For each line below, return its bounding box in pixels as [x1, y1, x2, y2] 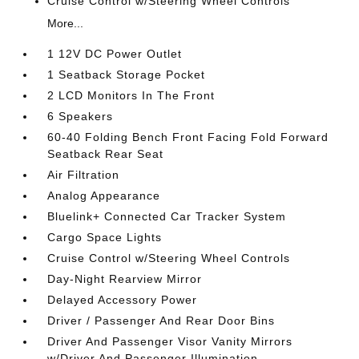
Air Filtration [47, 168, 120, 181]
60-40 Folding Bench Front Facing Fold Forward [47, 131, 329, 143]
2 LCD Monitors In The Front [47, 89, 216, 102]
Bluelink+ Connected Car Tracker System [47, 210, 287, 223]
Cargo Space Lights [47, 231, 163, 244]
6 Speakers [47, 110, 114, 123]
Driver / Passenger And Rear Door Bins [47, 314, 276, 327]
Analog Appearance [47, 189, 161, 202]
